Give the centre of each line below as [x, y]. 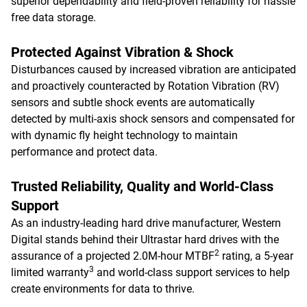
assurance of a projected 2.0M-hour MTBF [113, 256]
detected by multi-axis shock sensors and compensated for [153, 119]
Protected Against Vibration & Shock [122, 52]
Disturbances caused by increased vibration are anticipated [153, 70]
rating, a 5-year [256, 256]
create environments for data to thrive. [103, 289]
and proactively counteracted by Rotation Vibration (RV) [145, 86]
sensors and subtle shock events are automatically [133, 102]
